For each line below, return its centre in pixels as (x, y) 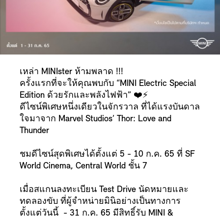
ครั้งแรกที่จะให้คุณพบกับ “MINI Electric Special (108, 84)
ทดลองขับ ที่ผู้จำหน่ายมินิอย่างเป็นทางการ (100, 202)
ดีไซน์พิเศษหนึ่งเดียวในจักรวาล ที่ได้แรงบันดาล (110, 107)
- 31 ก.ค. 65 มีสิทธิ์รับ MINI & (118, 213)
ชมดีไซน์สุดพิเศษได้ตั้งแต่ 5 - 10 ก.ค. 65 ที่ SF (107, 154)
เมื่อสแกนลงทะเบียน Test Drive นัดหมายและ (104, 190)
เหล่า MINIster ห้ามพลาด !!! (71, 72)
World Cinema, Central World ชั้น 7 (83, 166)
